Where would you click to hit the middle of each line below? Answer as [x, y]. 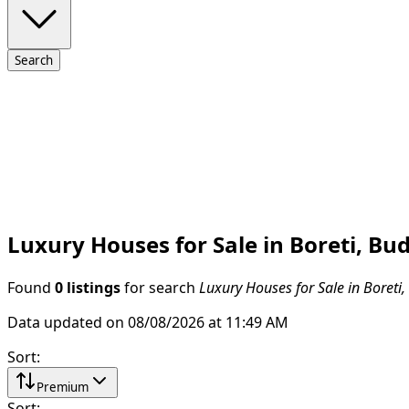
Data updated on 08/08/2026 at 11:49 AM [148, 322]
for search [160, 287]
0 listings [88, 287]
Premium [63, 387]
